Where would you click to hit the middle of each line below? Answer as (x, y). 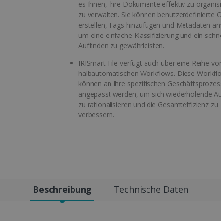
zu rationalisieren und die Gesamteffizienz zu (148, 104)
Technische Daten (151, 189)
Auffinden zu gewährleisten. (122, 45)
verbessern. (96, 114)
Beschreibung (62, 189)
